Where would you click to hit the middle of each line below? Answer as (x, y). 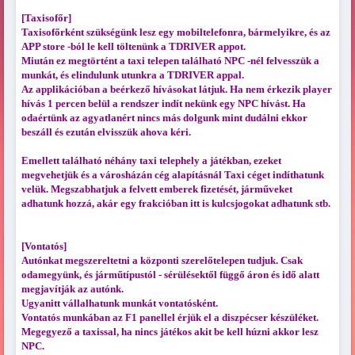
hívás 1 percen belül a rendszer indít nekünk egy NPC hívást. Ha (163, 104)
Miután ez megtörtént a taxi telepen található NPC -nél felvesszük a (170, 61)
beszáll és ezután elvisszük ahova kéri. (106, 132)
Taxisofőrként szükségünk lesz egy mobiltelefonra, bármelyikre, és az (176, 32)
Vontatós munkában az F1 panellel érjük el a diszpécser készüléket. (170, 318)
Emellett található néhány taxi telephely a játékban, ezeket (151, 161)
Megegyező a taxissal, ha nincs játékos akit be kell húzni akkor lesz (170, 332)
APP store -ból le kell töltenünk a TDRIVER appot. (133, 47)
